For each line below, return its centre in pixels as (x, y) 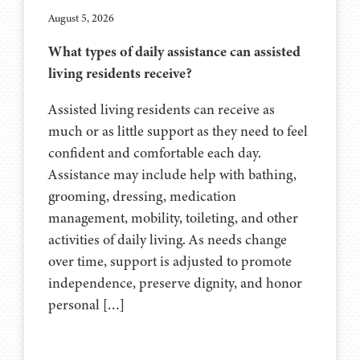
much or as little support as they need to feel (178, 131)
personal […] (86, 304)
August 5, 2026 (81, 18)
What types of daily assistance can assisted (174, 51)
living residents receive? (120, 73)
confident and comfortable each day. (155, 152)
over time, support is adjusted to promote (170, 261)
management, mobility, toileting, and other (173, 217)
